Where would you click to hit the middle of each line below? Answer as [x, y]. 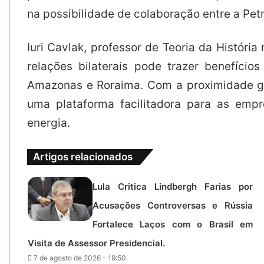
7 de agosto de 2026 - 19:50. [81, 258]
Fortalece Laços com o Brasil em [173, 224]
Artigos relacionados [83, 156]
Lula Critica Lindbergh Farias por [173, 186]
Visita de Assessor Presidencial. [96, 243]
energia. [49, 123]
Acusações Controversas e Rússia [173, 205]
